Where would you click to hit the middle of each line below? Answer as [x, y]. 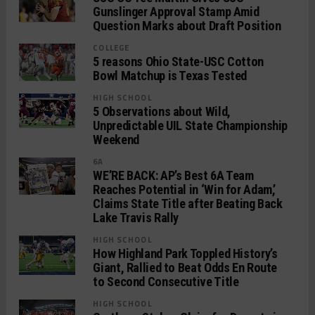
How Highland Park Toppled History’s [185, 253]
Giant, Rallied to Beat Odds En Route [185, 268]
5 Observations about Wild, [162, 111]
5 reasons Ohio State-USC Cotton [178, 62]
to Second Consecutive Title [166, 282]
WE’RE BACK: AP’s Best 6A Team [173, 175]
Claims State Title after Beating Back [188, 204]
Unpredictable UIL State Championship [191, 126]
